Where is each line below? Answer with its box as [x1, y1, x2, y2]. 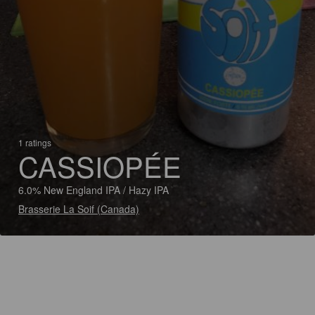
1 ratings [18, 136, 51, 148]
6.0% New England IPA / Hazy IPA [18, 183, 169, 197]
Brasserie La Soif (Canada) [18, 202, 139, 216]
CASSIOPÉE [18, 146, 181, 186]
